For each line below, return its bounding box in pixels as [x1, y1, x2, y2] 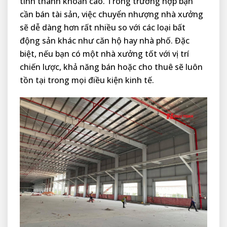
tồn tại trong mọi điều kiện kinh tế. [20, 74, 154, 86]
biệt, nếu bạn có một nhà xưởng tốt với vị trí [20, 48, 189, 60]
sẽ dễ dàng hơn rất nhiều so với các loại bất [20, 22, 185, 33]
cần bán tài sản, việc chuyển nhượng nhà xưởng [20, 9, 203, 20]
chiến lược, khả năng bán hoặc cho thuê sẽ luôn [20, 61, 203, 73]
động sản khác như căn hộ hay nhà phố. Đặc [20, 35, 190, 47]
